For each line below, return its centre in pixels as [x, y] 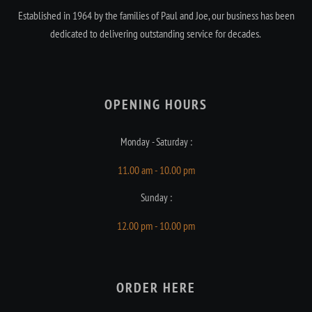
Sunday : [156, 198]
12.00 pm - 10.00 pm [156, 226]
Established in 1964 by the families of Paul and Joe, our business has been [156, 16]
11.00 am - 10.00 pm [156, 170]
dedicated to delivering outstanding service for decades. [156, 34]
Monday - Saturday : [156, 142]
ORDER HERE [156, 288]
